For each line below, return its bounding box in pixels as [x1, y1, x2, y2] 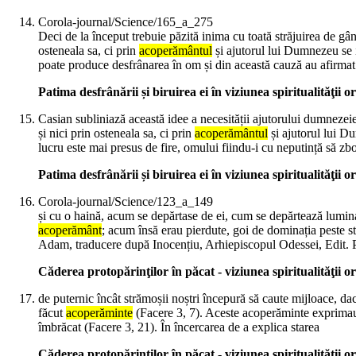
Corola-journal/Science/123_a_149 [38, 195, 213, 209]
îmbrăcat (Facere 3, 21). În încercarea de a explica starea [38, 320, 319, 335]
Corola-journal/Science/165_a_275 [38, 15, 213, 29]
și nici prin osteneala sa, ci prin [38, 126, 195, 141]
